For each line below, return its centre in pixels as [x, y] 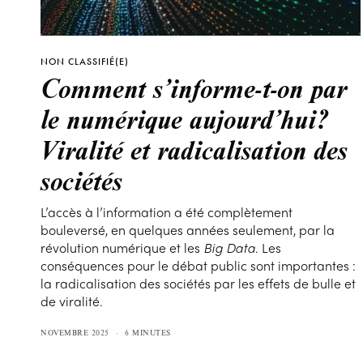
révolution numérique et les [122, 248]
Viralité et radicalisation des [194, 149]
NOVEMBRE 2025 [75, 333]
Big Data [230, 248]
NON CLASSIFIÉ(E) [85, 62]
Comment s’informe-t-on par [194, 88]
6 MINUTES [148, 333]
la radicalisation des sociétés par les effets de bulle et [199, 283]
